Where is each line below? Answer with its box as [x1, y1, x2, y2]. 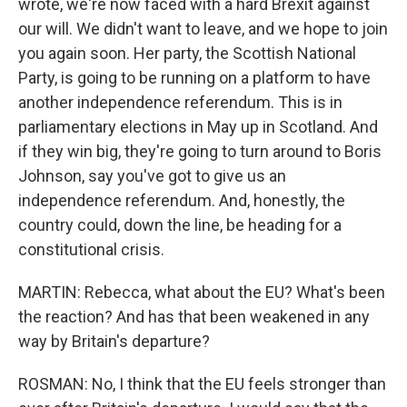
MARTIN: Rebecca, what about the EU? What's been [18, 283, 385, 302]
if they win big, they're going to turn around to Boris [18, 142, 382, 161]
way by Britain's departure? [18, 332, 210, 351]
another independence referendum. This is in [18, 93, 342, 112]
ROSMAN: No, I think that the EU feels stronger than [18, 374, 386, 393]
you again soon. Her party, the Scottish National [18, 44, 356, 63]
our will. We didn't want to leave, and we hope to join [18, 19, 388, 38]
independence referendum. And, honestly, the [18, 191, 345, 210]
